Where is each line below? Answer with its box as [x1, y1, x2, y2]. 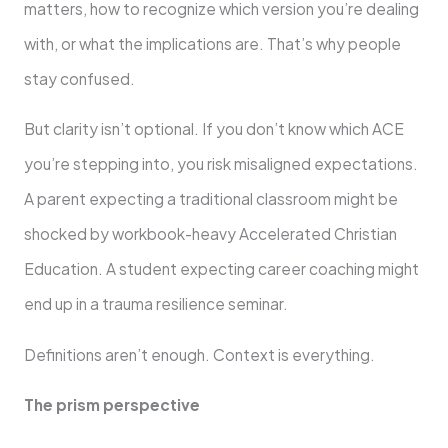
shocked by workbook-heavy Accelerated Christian [23, 224, 397, 244]
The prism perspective [23, 395, 200, 415]
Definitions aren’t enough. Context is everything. [23, 344, 375, 364]
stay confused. [23, 68, 135, 88]
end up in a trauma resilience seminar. [23, 294, 288, 314]
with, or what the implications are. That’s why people [23, 33, 401, 53]
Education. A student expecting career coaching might [23, 259, 419, 279]
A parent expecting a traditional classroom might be [23, 189, 398, 209]
